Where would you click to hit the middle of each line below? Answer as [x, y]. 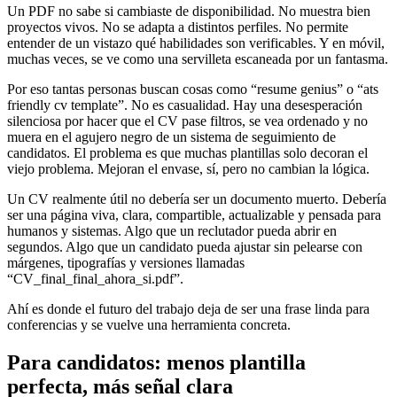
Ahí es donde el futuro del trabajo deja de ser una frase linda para [188, 309]
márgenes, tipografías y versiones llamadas [126, 263]
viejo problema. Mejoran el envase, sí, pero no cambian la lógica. [188, 169]
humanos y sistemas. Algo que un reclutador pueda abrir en [172, 231]
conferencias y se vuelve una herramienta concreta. [149, 325]
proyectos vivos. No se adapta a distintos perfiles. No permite [178, 27]
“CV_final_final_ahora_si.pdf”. [95, 279]
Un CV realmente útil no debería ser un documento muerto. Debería [197, 199]
